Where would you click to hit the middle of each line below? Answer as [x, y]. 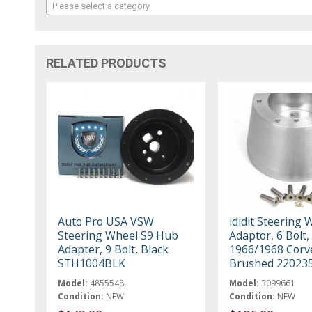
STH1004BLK [92, 264]
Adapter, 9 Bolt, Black [114, 250]
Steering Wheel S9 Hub [118, 236]
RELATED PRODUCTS [107, 63]
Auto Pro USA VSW [106, 222]
